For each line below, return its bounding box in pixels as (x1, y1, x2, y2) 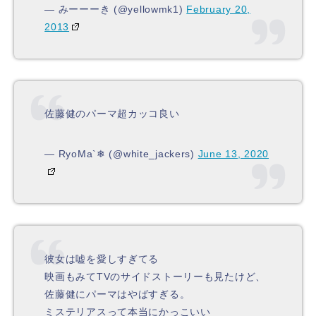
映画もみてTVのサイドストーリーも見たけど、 (44, 270, 267, 282)
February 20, (186, 3, 250, 15)
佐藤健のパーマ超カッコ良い (44, 108, 180, 120)
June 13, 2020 (197, 148, 269, 160)
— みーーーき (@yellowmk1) (44, 3, 187, 15)
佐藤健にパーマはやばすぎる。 (44, 288, 190, 300)
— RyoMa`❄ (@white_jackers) (44, 148, 198, 160)
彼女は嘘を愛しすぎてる (44, 253, 159, 265)
